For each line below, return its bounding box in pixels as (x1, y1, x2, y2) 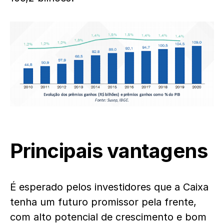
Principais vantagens (10, 138, 207, 163)
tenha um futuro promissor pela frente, (10, 196, 196, 208)
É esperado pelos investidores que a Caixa (10, 181, 208, 193)
